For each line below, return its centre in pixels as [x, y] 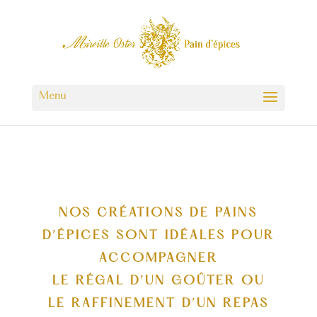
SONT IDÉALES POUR [195, 236]
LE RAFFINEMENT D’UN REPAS [158, 304]
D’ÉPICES [79, 236]
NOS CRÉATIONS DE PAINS [158, 213]
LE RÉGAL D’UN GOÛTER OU [158, 281]
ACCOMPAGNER [158, 259]
